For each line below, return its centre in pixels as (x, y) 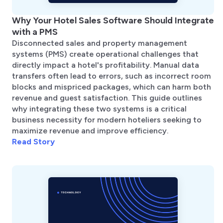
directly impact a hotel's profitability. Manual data (106, 65)
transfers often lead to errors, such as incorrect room (111, 76)
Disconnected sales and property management (100, 43)
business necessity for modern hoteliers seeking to (107, 119)
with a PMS (35, 32)
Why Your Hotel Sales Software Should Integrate (113, 20)
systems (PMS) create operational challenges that (105, 54)
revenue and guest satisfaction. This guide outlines (107, 98)
